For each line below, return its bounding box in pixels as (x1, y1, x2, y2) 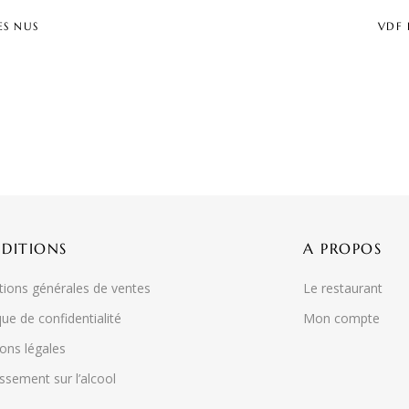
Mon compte (303, 309, 381, 328)
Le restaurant (303, 279, 383, 298)
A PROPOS (303, 239, 383, 258)
